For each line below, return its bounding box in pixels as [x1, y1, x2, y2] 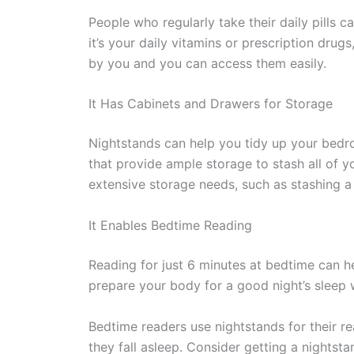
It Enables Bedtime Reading [88, 217, 252, 233]
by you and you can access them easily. [88, 55, 326, 71]
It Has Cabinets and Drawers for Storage [88, 96, 333, 112]
